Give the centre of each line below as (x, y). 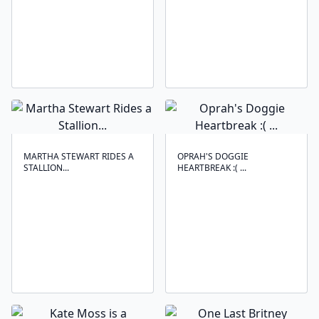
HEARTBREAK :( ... (212, 168)
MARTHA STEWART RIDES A (79, 156)
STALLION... (46, 168)
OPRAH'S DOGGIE (213, 156)
